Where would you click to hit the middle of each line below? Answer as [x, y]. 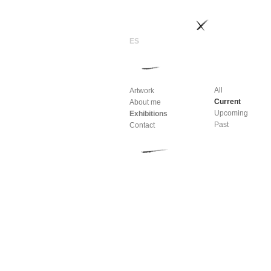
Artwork [142, 91]
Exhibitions [149, 114]
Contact [142, 125]
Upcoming [231, 113]
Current [227, 102]
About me [145, 102]
